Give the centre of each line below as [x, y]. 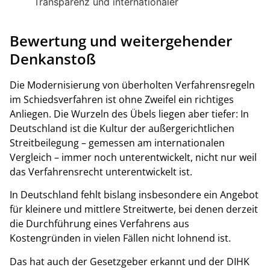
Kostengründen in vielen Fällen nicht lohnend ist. [120, 238]
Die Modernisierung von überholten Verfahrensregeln [132, 85]
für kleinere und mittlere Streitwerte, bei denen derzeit [134, 209]
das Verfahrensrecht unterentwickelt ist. [101, 172]
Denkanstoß [53, 59]
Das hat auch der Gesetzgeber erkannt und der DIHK [130, 261]
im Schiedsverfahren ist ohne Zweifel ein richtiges [122, 100]
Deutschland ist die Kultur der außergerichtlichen [122, 129]
